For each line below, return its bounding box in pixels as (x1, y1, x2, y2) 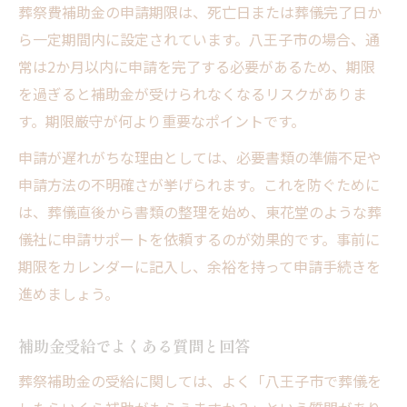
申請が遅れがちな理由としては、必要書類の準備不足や (18, 145, 382, 168)
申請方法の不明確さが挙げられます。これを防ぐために (18, 173, 380, 195)
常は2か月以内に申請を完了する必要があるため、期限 (18, 55, 375, 77)
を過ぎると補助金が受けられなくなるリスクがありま (18, 82, 367, 104)
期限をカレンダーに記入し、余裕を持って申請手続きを (18, 254, 381, 277)
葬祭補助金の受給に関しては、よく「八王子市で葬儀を (18, 369, 382, 392)
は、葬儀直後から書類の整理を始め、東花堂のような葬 (18, 200, 382, 223)
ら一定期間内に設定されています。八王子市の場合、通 (18, 27, 380, 50)
